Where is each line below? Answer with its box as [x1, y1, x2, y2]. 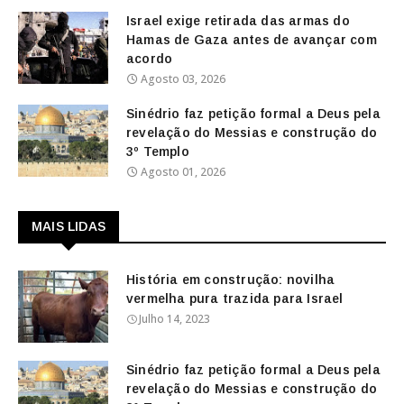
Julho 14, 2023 [139, 311, 210, 327]
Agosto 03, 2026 [141, 71, 225, 87]
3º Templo [126, 144, 189, 160]
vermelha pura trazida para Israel [126, 291, 344, 307]
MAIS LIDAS [32, 219, 106, 234]
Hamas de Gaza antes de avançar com [126, 32, 377, 48]
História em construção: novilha [126, 272, 335, 288]
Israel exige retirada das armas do [126, 14, 350, 29]
